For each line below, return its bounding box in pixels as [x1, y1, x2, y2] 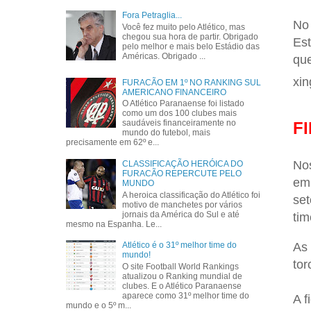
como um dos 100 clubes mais [122, 108, 237, 119]
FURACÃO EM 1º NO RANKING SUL [122, 78, 262, 88]
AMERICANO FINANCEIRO [122, 87, 227, 98]
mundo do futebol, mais [122, 128, 211, 138]
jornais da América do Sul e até [122, 209, 240, 219]
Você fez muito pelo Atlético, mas [122, 22, 246, 32]
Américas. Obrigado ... [122, 51, 206, 61]
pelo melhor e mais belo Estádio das [122, 41, 260, 51]
